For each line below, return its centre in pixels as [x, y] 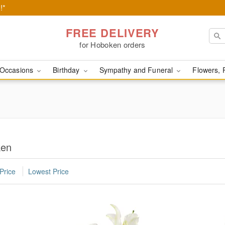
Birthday [67, 70]
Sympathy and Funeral [137, 70]
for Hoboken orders [113, 44]
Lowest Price [48, 172]
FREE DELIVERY [113, 32]
